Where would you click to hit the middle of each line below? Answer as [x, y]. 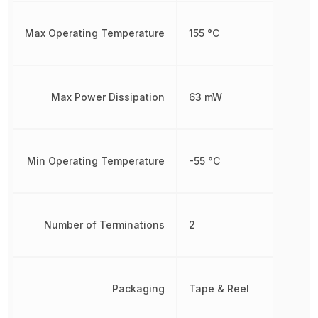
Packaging [139, 289]
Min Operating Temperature [96, 161]
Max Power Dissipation [108, 97]
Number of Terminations [105, 225]
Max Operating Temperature [95, 33]
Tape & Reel [219, 289]
